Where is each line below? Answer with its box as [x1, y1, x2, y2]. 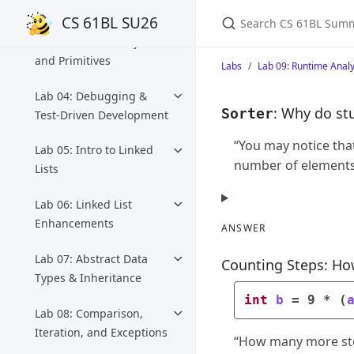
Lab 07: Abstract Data [35, 250, 148, 266]
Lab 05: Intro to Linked [35, 142, 153, 158]
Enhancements [35, 216, 114, 232]
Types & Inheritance [35, 269, 141, 285]
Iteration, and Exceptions [35, 324, 168, 340]
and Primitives [35, 52, 111, 68]
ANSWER [221, 221, 266, 235]
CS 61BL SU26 [61, 13, 158, 33]
